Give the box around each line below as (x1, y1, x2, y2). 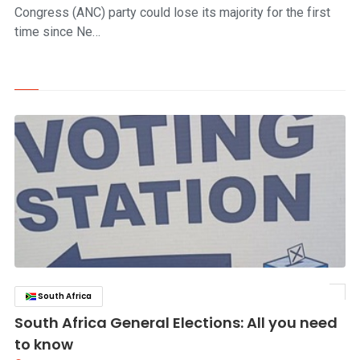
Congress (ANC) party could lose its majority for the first (14, 5, 330, 20)
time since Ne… (14, 24, 100, 39)
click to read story (258, 290, 336, 302)
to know (14, 334, 73, 354)
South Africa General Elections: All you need (14, 313, 337, 333)
